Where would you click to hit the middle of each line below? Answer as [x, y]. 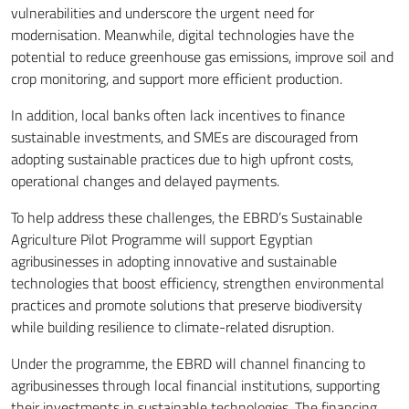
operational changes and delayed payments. [145, 180]
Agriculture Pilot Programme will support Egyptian [162, 239]
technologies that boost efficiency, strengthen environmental [198, 283]
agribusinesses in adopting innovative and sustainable [174, 261]
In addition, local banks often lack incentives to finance [178, 115]
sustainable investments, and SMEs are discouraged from [184, 136]
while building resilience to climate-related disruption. [173, 326]
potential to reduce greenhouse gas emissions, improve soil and [202, 56]
